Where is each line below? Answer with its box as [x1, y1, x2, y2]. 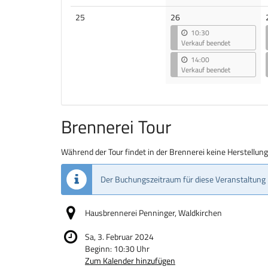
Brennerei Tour [61, 113, 171, 141]
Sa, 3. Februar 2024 [85, 230, 154, 243]
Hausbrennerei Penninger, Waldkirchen [85, 206, 222, 220]
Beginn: [85, 242, 114, 255]
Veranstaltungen [84, 22, 144, 35]
